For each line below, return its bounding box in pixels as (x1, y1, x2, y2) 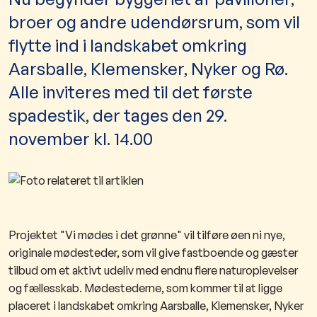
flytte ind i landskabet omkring (8, 34, 247, 56)
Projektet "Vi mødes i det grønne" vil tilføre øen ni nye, (8, 227, 285, 242)
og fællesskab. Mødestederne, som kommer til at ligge (8, 280, 282, 295)
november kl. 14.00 (8, 127, 153, 149)
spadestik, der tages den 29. (8, 104, 227, 126)
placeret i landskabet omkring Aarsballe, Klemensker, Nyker (8, 298, 304, 313)
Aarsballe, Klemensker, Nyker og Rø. (8, 57, 288, 79)
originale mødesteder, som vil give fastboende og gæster (8, 245, 298, 260)
